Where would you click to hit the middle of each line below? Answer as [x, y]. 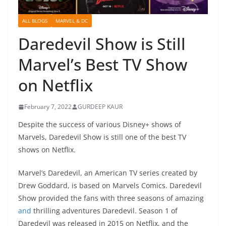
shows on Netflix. [47, 150]
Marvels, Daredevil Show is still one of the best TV [102, 137]
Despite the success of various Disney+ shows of [100, 125]
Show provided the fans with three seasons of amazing [111, 198]
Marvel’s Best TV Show [103, 65]
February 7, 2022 [48, 107]
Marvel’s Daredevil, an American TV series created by [108, 173]
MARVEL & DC [72, 21]
